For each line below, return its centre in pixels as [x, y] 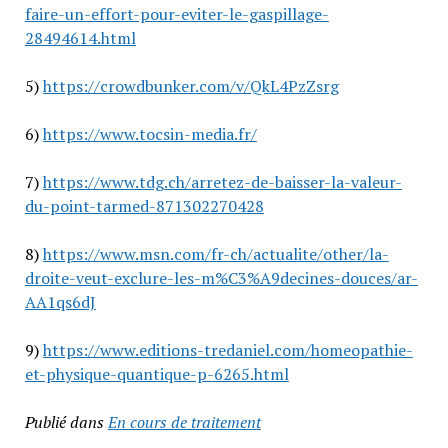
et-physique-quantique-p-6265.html [156, 374]
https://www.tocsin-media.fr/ [149, 134]
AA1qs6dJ [60, 302]
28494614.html [80, 38]
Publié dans [64, 422]
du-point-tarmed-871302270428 [144, 206]
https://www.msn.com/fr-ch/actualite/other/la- [215, 254]
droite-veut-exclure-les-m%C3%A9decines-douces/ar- [221, 278]
